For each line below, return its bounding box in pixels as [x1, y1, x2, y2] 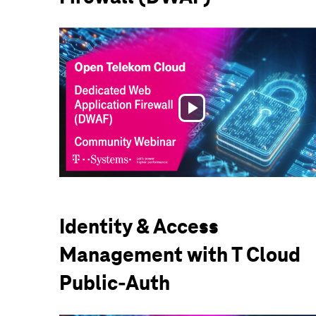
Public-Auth [59, 270, 170, 296]
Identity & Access [59, 214, 219, 240]
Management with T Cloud [59, 242, 300, 268]
